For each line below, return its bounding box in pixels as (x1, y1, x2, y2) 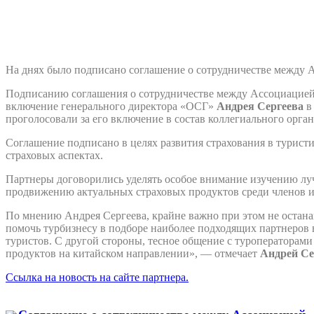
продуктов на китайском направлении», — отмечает (6, 247, 260, 259)
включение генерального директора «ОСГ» (6, 100, 217, 112)
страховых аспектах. (6, 149, 103, 161)
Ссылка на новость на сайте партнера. (6, 271, 189, 283)
